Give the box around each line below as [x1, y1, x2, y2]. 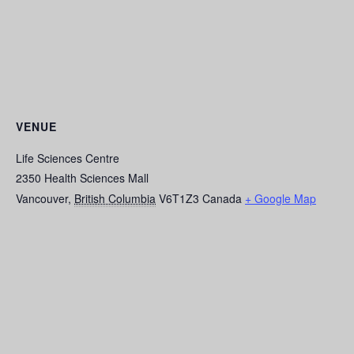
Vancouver [16, 190, 68, 206]
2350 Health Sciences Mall [16, 170, 149, 186]
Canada [202, 190, 242, 206]
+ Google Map [245, 190, 316, 206]
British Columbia [74, 190, 156, 206]
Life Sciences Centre [16, 150, 119, 166]
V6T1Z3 [159, 190, 199, 206]
